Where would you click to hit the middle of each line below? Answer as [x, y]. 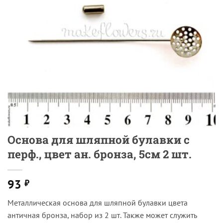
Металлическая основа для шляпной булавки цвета [98, 203]
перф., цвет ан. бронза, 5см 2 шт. [100, 154]
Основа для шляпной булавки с [99, 140]
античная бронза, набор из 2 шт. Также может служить [102, 215]
